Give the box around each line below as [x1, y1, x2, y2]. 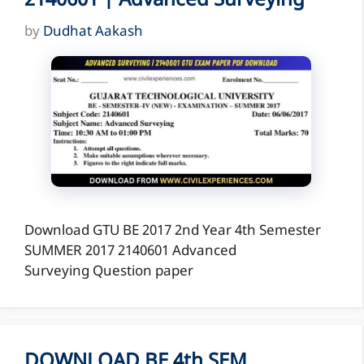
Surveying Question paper [24, 262, 193, 281]
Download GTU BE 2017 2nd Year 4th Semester [24, 222, 321, 240]
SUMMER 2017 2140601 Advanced [24, 242, 236, 261]
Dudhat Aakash [43, 24, 143, 42]
